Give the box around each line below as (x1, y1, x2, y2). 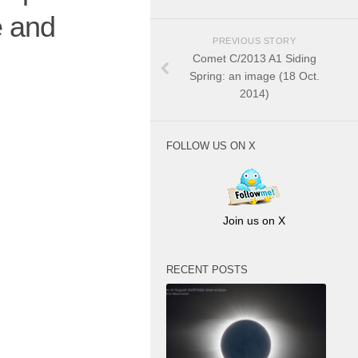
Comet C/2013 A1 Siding (192, 52, 316, 66)
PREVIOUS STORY (213, 36, 296, 46)
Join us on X (223, 214, 285, 228)
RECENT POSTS (166, 264, 248, 276)
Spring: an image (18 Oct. (189, 70, 320, 83)
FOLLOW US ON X (166, 139, 256, 152)
